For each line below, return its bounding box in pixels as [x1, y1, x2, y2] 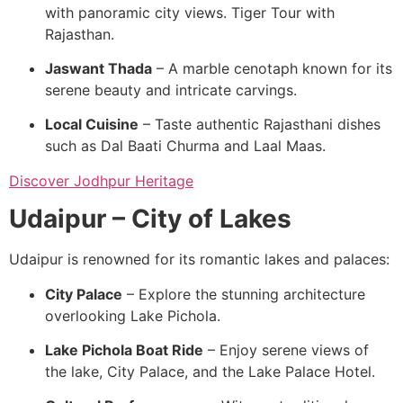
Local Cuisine [45, 115, 139, 134]
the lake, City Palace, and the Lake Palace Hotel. [45, 363, 375, 381]
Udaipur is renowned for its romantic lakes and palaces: [9, 250, 390, 269]
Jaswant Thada [45, 59, 152, 78]
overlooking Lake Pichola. [45, 306, 220, 325]
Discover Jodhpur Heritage [9, 171, 193, 190]
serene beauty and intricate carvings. [45, 81, 297, 100]
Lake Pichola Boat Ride [45, 341, 203, 359]
